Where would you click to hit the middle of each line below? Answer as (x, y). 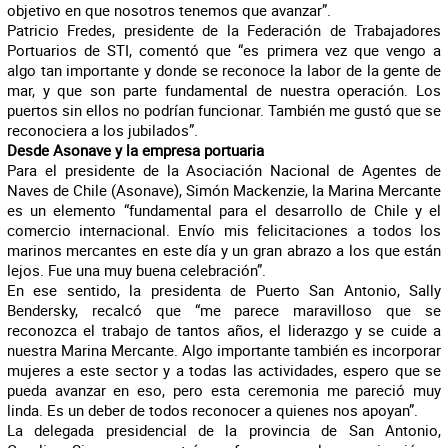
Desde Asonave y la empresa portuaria (135, 150)
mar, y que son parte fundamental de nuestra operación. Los (224, 90)
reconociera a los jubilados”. (102, 130)
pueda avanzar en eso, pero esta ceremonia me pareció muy (224, 390)
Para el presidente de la (92, 170)
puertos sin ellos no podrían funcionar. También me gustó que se (224, 110)
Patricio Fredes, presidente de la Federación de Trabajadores (224, 30)
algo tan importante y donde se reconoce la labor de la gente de (224, 70)
